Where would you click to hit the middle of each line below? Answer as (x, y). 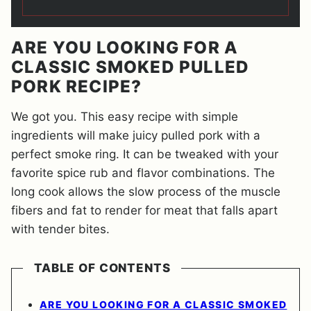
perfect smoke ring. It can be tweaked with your (145, 154)
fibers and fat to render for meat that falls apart (144, 211)
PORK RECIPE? (79, 87)
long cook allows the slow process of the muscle (146, 192)
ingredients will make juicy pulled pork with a (136, 136)
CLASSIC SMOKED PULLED (131, 67)
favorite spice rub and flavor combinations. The (143, 173)
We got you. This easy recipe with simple (125, 117)
